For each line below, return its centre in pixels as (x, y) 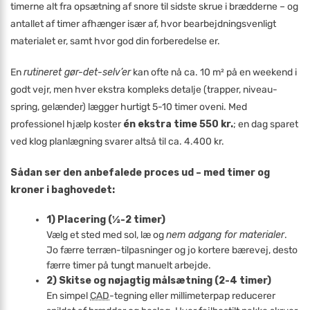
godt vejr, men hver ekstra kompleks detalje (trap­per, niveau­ (144, 90)
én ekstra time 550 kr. (178, 124)
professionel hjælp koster (67, 124)
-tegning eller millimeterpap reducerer (193, 296)
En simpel (69, 296)
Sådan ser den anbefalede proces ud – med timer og (140, 173)
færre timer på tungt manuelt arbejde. (129, 265)
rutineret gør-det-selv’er (77, 72)
